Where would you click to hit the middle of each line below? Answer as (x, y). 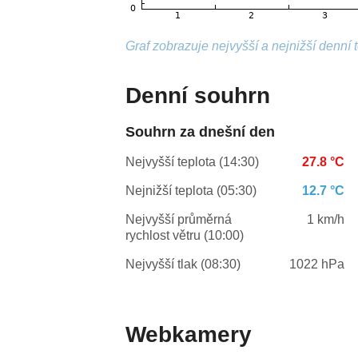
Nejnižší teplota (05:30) (191, 191)
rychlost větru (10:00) (185, 236)
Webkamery (189, 335)
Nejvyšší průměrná (179, 220)
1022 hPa (317, 265)
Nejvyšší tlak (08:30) (183, 265)
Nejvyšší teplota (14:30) (193, 162)
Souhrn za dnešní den (201, 132)
